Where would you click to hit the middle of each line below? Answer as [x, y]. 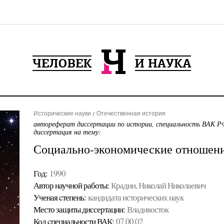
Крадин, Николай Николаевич [158, 185]
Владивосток [147, 209]
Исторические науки [62, 113]
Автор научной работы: [71, 185]
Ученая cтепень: [59, 197]
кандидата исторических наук [135, 197]
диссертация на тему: [67, 132]
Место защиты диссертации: [79, 209]
